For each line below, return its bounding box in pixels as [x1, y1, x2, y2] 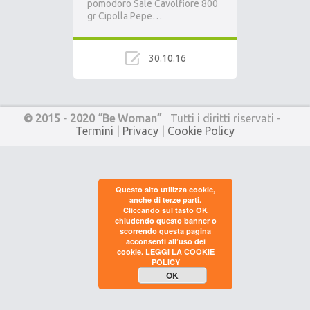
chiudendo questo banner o [114, 215, 217, 226]
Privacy [122, 124, 158, 137]
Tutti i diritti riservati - [162, 111, 286, 125]
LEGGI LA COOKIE [145, 246, 215, 257]
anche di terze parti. [129, 194, 201, 205]
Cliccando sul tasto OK [123, 205, 208, 215]
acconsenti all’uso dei [125, 236, 206, 246]
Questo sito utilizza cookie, [116, 184, 215, 194]
